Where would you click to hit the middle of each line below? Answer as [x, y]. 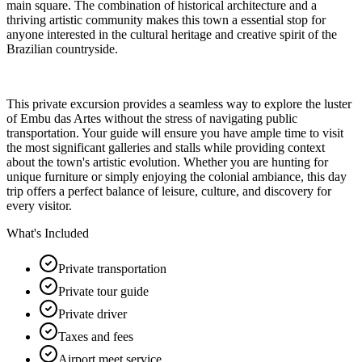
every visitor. [39, 205]
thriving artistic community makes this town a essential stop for [166, 19]
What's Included [48, 233]
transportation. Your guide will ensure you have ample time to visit [175, 133]
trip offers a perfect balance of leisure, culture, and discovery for [169, 191]
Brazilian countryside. [62, 48]
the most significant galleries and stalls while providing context [166, 147]
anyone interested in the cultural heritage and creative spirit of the [172, 34]
